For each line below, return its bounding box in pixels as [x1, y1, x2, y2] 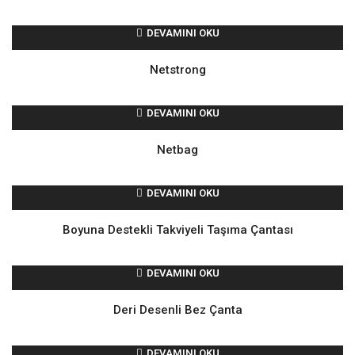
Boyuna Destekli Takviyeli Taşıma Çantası [62, 223, 293, 238]
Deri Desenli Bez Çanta [113, 303, 242, 318]
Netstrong [149, 63, 206, 78]
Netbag [157, 143, 198, 158]
